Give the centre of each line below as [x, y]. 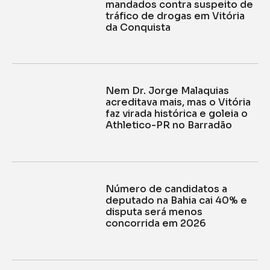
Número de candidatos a [166, 189]
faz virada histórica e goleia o [176, 114]
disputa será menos [154, 212]
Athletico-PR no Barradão [168, 125]
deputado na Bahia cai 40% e [176, 201]
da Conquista [138, 27]
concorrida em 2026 [155, 224]
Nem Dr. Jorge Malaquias [167, 91]
